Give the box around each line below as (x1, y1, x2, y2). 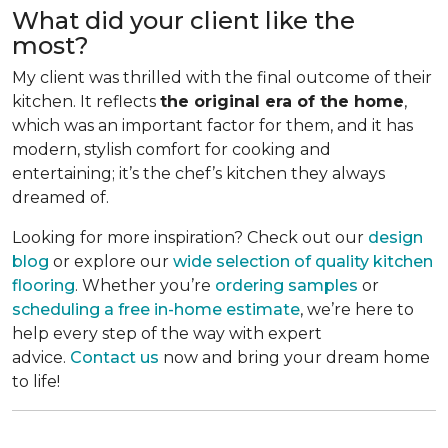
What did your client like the (12, 5, 355, 35)
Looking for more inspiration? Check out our (12, 227, 368, 247)
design (368, 227, 423, 247)
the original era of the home (160, 91, 404, 111)
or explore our (49, 251, 173, 271)
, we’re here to (300, 299, 414, 319)
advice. (12, 347, 70, 367)
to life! (12, 371, 60, 391)
